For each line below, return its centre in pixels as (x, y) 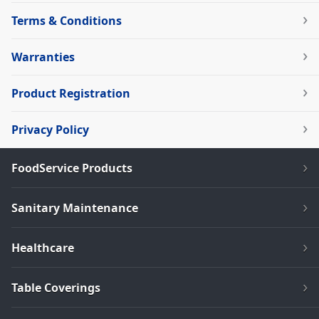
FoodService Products (72, 168)
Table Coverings (56, 288)
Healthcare (43, 248)
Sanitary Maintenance (75, 208)
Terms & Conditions (67, 21)
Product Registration (71, 94)
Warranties (43, 57)
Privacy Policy (50, 130)
